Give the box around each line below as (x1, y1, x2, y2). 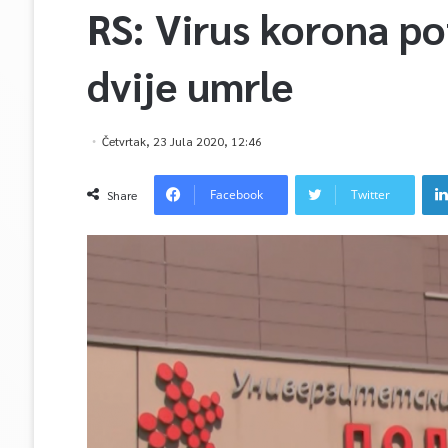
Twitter (350, 186, 390, 203)
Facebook (209, 186, 263, 203)
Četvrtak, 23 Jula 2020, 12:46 (101, 133, 262, 149)
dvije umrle (86, 58, 293, 112)
